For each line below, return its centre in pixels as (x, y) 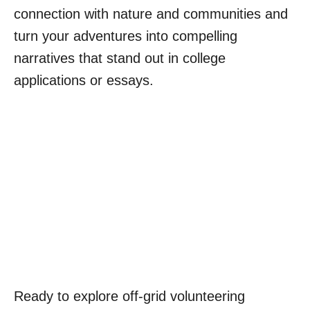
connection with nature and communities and (151, 14)
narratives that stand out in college (120, 58)
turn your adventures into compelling (126, 36)
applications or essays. (86, 81)
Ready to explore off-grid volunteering (129, 297)
